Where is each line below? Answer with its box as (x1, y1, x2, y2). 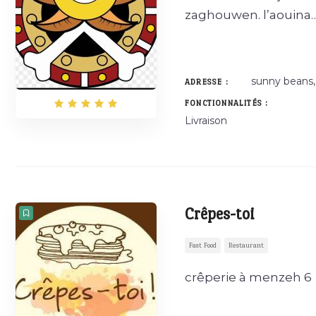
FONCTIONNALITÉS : (185, 99, 269, 108)
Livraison (185, 114, 227, 127)
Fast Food (189, 241, 217, 249)
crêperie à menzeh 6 (185, 270, 312, 284)
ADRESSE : (185, 78, 229, 87)
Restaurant (229, 241, 264, 249)
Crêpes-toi (185, 205, 255, 223)
